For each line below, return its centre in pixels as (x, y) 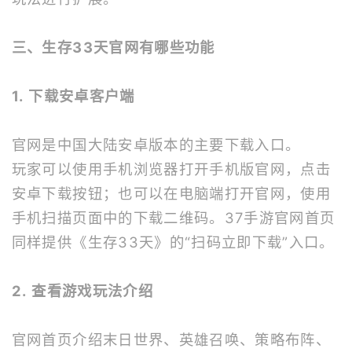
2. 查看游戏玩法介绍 (82, 291)
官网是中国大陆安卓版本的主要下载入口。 (156, 145)
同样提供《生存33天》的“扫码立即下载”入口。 (173, 242)
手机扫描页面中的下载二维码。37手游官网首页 (173, 218)
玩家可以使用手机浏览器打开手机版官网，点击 (171, 169)
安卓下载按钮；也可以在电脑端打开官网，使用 (171, 193)
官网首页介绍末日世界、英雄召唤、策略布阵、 (171, 339)
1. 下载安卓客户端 (73, 96)
